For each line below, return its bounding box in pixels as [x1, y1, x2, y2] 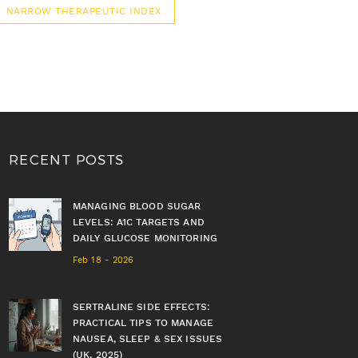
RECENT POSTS [9, 151, 125, 167]
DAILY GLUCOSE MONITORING [73, 233, 217, 244]
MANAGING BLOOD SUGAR [73, 201, 201, 212]
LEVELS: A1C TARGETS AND [73, 217, 205, 228]
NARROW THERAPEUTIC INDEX [6, 6, 161, 17]
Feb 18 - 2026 [73, 255, 134, 265]
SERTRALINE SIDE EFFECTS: [73, 301, 210, 312]
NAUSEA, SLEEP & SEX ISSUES [73, 333, 223, 344]
